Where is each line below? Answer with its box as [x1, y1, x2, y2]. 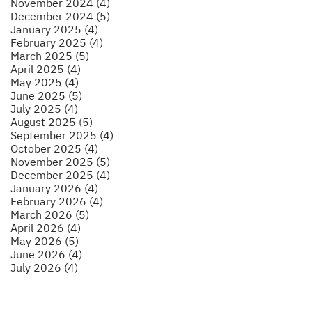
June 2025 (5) [10, 88, 82, 102]
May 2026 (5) [10, 233, 79, 248]
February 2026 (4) [10, 194, 103, 208]
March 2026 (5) [10, 207, 89, 221]
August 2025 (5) [10, 114, 93, 129]
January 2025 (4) [10, 22, 98, 36]
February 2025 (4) [10, 35, 103, 49]
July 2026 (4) [10, 260, 78, 274]
